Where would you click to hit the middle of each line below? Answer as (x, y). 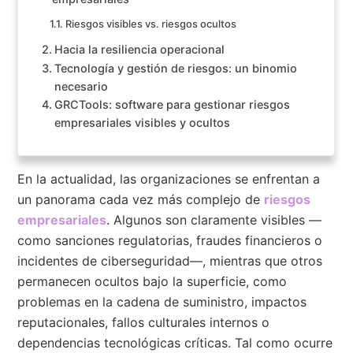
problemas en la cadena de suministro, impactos (162, 301)
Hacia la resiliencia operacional (140, 49)
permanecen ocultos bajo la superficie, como (152, 281)
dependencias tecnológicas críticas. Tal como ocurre (175, 342)
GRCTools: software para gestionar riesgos (173, 104)
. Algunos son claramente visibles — (214, 219)
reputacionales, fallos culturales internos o (144, 322)
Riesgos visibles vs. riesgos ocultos (151, 23)
